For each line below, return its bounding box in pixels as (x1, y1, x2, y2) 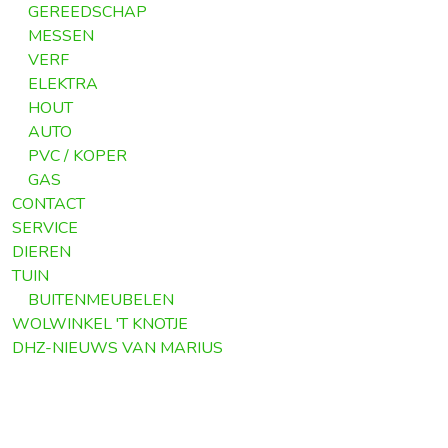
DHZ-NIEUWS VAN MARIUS (12, 336, 223, 359)
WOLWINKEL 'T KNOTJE (12, 312, 188, 335)
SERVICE (12, 216, 78, 239)
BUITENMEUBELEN (28, 288, 174, 311)
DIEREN (12, 240, 71, 263)
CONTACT (12, 192, 85, 215)
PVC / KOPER (28, 144, 127, 167)
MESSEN (28, 24, 94, 47)
